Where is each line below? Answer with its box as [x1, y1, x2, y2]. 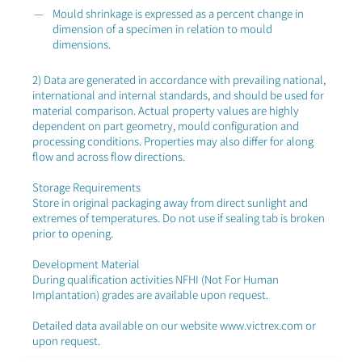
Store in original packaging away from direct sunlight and [32, 195, 308, 210]
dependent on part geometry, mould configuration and [32, 118, 299, 133]
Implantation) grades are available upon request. [32, 287, 268, 302]
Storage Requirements [32, 179, 141, 195]
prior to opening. [32, 225, 113, 241]
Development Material [32, 256, 140, 271]
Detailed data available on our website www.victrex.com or [32, 318, 316, 333]
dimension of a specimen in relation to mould [53, 21, 272, 36]
